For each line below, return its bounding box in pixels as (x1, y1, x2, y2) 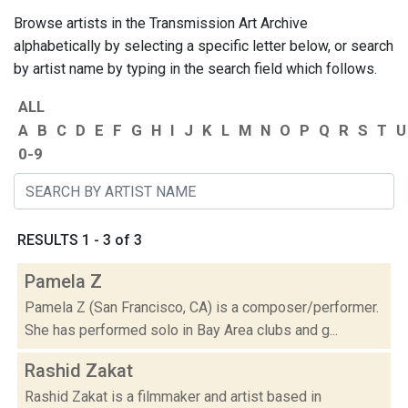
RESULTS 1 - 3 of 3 (17, 231, 142, 250)
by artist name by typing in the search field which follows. (14, 60, 377, 78)
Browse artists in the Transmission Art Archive (14, 15, 308, 33)
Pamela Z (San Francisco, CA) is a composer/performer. (25, 299, 379, 317)
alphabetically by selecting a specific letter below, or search (14, 37, 393, 56)
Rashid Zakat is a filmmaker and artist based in (25, 388, 321, 406)
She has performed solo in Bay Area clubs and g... (25, 321, 338, 340)
